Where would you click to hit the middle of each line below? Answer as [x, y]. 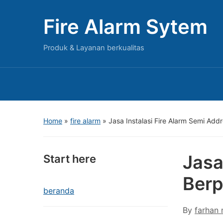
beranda [59, 191]
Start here [70, 159]
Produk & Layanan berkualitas [94, 48]
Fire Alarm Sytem [125, 27]
